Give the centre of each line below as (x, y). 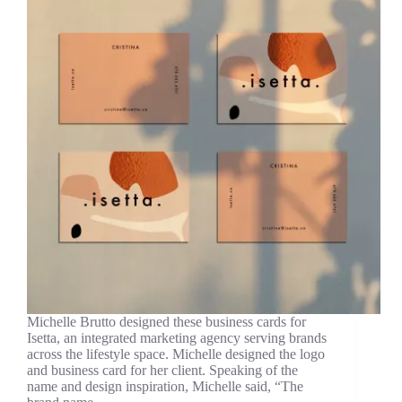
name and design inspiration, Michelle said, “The (165, 387)
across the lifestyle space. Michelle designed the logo (176, 354)
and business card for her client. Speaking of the (162, 371)
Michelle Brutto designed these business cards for (166, 322)
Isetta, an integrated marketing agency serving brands (177, 338)
